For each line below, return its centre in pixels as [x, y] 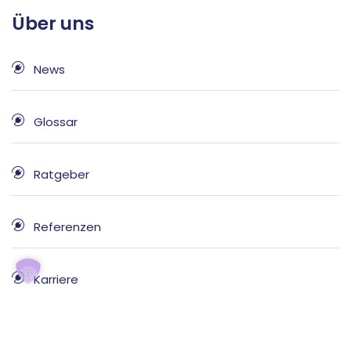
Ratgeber [62, 175]
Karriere [56, 280]
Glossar [56, 122]
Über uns [53, 24]
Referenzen [67, 227]
